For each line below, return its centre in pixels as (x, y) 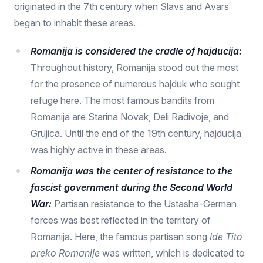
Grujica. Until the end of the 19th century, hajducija (136, 133)
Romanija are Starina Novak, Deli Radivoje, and (130, 117)
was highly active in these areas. (99, 150)
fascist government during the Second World (131, 187)
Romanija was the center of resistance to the (131, 171)
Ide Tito (226, 237)
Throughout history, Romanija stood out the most (134, 68)
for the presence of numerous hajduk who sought (135, 84)
